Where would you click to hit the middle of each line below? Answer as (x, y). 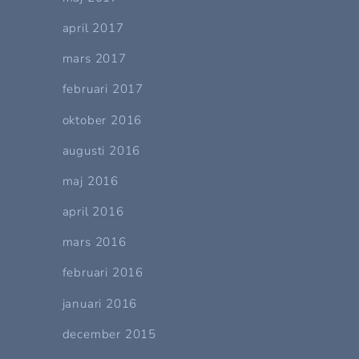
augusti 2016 (101, 150)
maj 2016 (91, 181)
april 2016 (93, 212)
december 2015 (109, 334)
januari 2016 (100, 303)
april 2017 (93, 28)
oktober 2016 (102, 120)
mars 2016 (94, 242)
